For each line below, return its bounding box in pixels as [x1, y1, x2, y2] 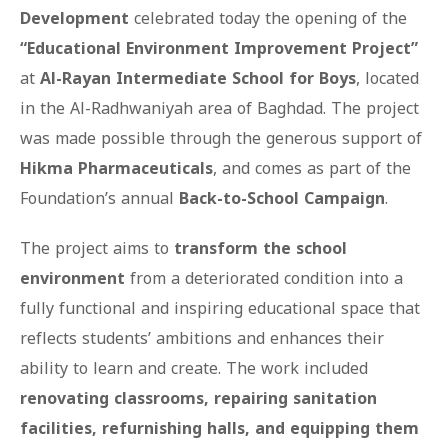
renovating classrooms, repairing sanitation [20, 382, 377, 414]
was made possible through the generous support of [20, 122, 422, 154]
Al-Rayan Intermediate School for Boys [40, 62, 356, 94]
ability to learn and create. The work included [20, 352, 368, 384]
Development [20, 2, 129, 34]
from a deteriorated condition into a [125, 262, 403, 294]
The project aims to [20, 232, 174, 264]
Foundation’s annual [20, 182, 179, 214]
